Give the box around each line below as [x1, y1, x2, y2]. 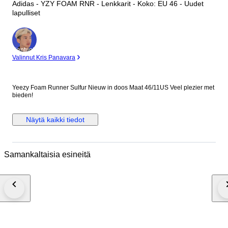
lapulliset [12, 9, 40, 17]
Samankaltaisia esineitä [4, 150, 91, 159]
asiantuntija [8, 46, 41, 54]
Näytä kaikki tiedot [26, 116, 84, 124]
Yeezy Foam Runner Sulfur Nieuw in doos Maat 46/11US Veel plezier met [12, 84, 214, 92]
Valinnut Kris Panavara [12, 54, 75, 62]
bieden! [12, 92, 33, 99]
